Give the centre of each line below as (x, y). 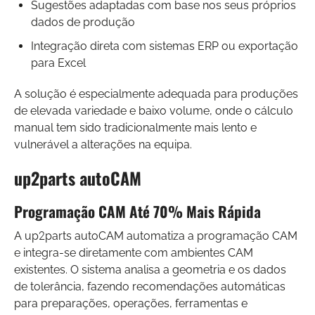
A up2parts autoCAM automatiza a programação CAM (156, 236)
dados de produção (83, 22)
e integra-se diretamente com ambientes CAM (134, 252)
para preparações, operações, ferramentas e (131, 303)
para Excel (58, 63)
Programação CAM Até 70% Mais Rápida (137, 211)
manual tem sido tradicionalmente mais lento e (135, 127)
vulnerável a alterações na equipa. (103, 144)
